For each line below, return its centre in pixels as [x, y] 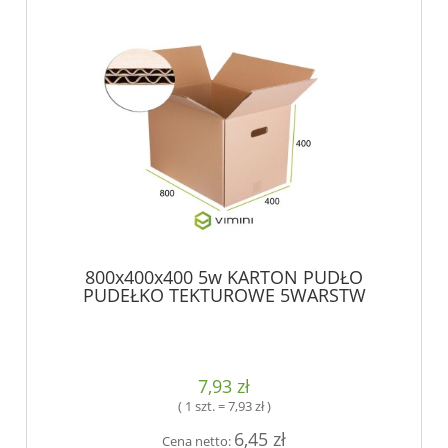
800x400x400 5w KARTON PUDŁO [224, 277]
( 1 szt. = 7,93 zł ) [224, 405]
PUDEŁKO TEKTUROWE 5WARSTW [224, 295]
